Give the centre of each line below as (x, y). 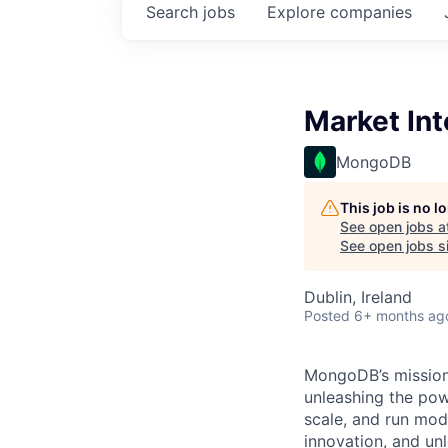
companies (371, 12)
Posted (327, 315)
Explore (298, 12)
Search (174, 12)
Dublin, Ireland (358, 297)
